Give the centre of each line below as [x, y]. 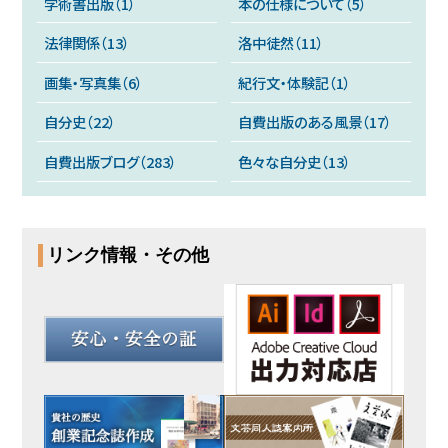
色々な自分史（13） [295, 162]
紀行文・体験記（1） [295, 82]
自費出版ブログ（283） [110, 162]
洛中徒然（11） [281, 43]
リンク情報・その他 [128, 255]
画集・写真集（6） [93, 82]
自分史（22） [79, 122]
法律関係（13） [86, 43]
